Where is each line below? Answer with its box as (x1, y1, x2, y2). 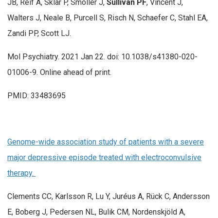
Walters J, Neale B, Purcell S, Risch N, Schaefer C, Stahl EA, (7, 13, 208, 23)
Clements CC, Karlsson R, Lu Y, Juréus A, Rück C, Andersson (7, 191, 210, 201)
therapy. (7, 168, 36, 178)
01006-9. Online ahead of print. (7, 68, 111, 77)
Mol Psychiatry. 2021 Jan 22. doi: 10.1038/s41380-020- (7, 52, 198, 62)
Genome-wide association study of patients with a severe (7, 137, 204, 146)
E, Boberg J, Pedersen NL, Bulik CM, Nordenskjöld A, (7, 207, 185, 217)
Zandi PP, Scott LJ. (7, 29, 71, 38)
